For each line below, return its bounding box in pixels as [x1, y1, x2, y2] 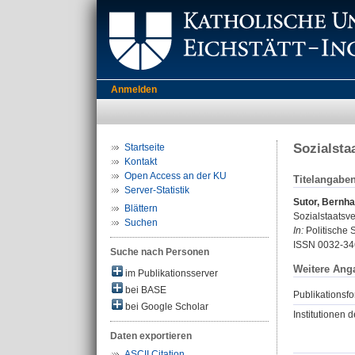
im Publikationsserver [123, 268, 218, 279]
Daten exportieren [110, 330, 192, 342]
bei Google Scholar [123, 301, 208, 312]
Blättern [124, 203, 158, 214]
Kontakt [124, 156, 157, 167]
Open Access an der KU [124, 170, 227, 181]
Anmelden [111, 84, 157, 95]
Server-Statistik [124, 185, 189, 196]
